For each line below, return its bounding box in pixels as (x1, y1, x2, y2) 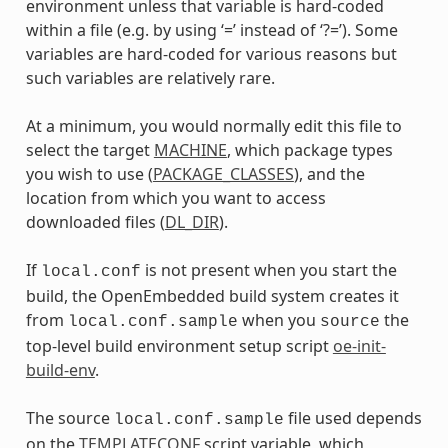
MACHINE (153, 139, 227, 162)
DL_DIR (164, 211, 219, 234)
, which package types (226, 139, 393, 162)
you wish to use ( (25, 163, 153, 186)
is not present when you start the (140, 259, 397, 282)
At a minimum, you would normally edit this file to (25, 115, 402, 138)
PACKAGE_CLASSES (152, 163, 294, 186)
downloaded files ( (25, 211, 165, 234)
